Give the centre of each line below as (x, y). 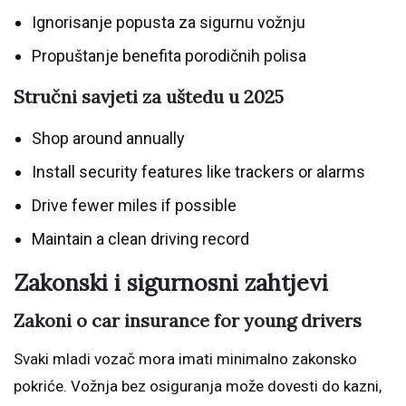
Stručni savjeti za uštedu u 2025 (149, 97)
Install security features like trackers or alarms (198, 172)
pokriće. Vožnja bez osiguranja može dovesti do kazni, (198, 387)
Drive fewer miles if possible (134, 206)
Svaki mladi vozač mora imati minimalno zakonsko (185, 359)
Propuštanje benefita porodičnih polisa (169, 56)
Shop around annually (108, 139)
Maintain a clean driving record (140, 239)
